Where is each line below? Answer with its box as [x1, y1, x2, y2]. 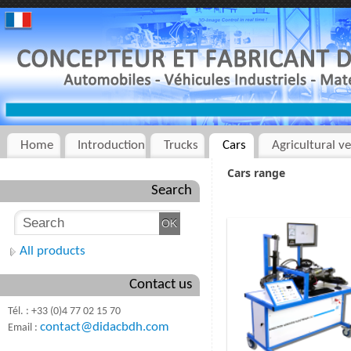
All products [20, 244, 85, 258]
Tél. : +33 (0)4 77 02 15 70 [8, 305, 121, 317]
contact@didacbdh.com [40, 320, 169, 334]
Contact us [129, 277, 192, 292]
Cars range [227, 165, 285, 180]
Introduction [78, 138, 146, 152]
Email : [8, 321, 40, 334]
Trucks [163, 138, 198, 152]
